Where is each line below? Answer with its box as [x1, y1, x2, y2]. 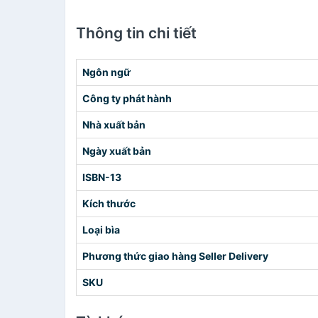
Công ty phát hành [82, 92, 172, 104]
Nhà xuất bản [82, 119, 146, 131]
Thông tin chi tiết [76, 24, 197, 42]
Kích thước [82, 197, 136, 209]
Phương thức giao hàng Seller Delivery [82, 250, 268, 262]
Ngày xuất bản [82, 145, 151, 157]
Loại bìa [82, 224, 120, 236]
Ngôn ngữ [82, 66, 131, 78]
